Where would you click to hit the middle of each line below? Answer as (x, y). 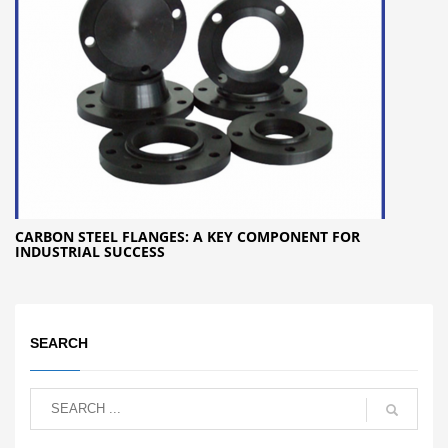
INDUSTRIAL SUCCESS (90, 251)
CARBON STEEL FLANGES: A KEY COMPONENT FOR (187, 236)
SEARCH (59, 342)
